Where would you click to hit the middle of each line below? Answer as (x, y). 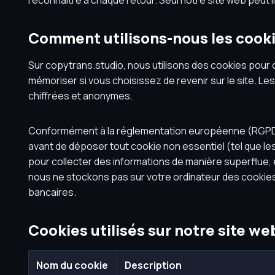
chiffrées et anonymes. (80, 96)
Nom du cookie (72, 265)
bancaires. (52, 192)
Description (153, 265)
